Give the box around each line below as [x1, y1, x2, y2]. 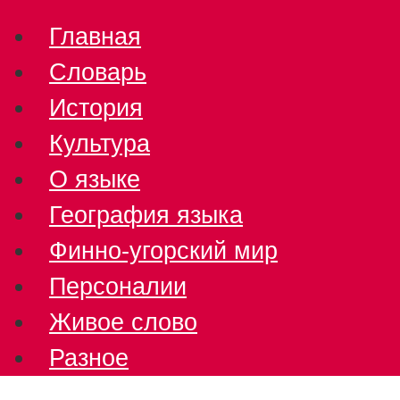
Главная [49, 21, 141, 50]
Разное [49, 343, 129, 371]
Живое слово [49, 307, 197, 336]
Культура [49, 129, 150, 157]
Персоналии [49, 271, 187, 300]
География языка [49, 200, 243, 229]
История [49, 93, 143, 121]
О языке [49, 164, 140, 193]
